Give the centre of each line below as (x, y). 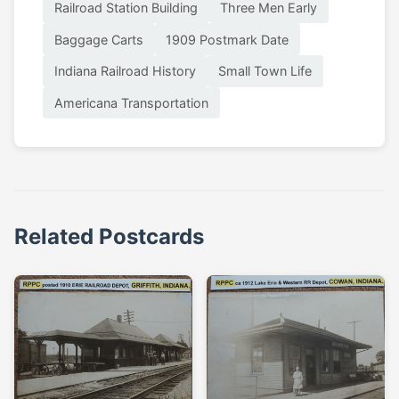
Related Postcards (109, 237)
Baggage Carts (98, 39)
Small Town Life (265, 71)
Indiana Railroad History (125, 71)
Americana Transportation (131, 103)
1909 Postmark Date (228, 39)
